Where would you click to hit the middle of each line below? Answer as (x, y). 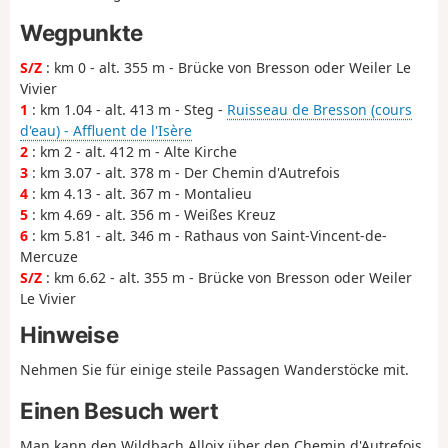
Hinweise (69, 335)
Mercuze (49, 257)
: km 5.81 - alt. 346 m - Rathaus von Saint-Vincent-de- (207, 236)
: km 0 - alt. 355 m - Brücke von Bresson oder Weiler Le (226, 68)
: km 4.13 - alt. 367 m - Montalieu (140, 194)
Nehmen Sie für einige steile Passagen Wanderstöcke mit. (214, 370)
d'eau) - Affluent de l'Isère (106, 131)
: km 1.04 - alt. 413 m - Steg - (127, 110)
